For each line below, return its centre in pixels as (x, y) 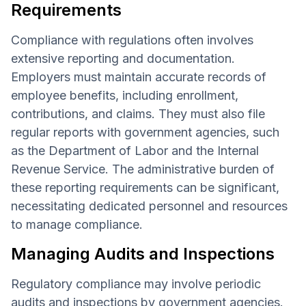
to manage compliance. (77, 224)
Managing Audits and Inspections (143, 253)
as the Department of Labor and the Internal (135, 150)
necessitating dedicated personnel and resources (149, 206)
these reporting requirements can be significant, (145, 187)
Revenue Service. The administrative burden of (143, 169)
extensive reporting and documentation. (123, 58)
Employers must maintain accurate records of (139, 76)
